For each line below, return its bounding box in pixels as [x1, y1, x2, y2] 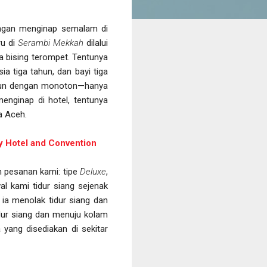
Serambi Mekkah [18, 37, 84, 48]
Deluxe [80, 166, 107, 177]
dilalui [83, 37, 108, 48]
